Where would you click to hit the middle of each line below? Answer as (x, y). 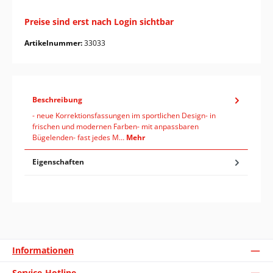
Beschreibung (57, 100)
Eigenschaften (58, 162)
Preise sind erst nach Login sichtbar (99, 21)
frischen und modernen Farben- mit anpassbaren (115, 126)
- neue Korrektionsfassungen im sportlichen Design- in (124, 115)
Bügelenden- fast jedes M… (79, 137)
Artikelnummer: (54, 43)
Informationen (43, 250)
